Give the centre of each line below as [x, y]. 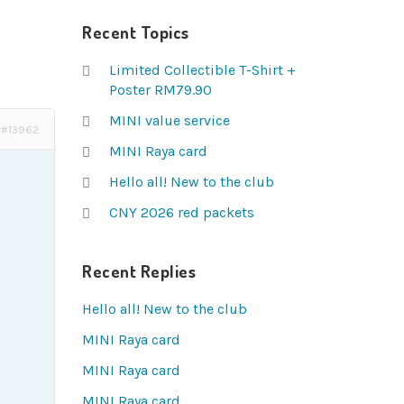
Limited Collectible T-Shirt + [202, 70]
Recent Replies [139, 271]
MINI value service [170, 120]
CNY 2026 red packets [182, 212]
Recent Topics [136, 32]
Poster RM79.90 [161, 90]
